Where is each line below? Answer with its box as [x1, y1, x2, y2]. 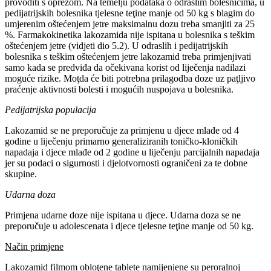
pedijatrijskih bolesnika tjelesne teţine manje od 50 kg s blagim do [5, 7, 255, 18]
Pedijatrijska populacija [5, 104, 96, 115]
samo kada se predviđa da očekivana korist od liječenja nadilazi [5, 62, 246, 73]
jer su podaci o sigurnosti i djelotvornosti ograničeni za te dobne [5, 157, 247, 168]
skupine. [5, 168, 37, 179]
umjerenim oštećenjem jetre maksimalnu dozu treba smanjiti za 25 [5, 18, 255, 29]
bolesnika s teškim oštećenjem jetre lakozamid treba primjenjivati [5, 51, 251, 62]
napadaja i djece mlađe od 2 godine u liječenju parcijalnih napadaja [5, 146, 260, 157]
